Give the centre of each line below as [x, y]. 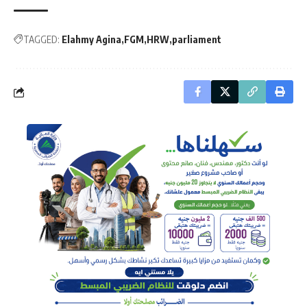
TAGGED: [41, 40]
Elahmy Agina [91, 40]
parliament [197, 40]
